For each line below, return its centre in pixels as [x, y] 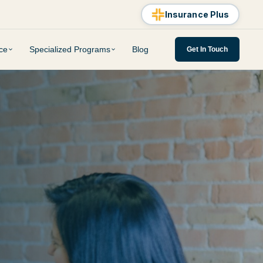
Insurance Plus [197, 14]
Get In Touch [207, 49]
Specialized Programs [70, 49]
